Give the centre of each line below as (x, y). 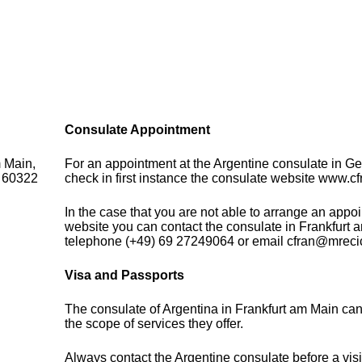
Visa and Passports (125, 276)
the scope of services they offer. (154, 324)
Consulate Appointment (138, 130)
